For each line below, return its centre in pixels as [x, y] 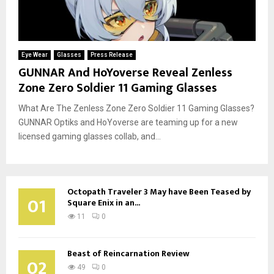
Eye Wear [35, 54]
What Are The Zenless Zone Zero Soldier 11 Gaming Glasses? [136, 108]
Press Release [112, 54]
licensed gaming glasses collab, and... [90, 136]
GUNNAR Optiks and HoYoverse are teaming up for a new [128, 122]
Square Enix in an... [104, 202]
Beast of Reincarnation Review [128, 253]
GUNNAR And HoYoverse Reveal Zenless [125, 72]
